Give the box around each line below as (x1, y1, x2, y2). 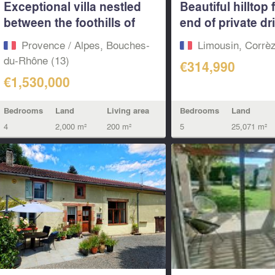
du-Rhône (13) (3, 52, 69, 68)
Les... (3, 29, 34, 47)
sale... (180, 29, 213, 47)
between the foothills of (3, 14, 135, 31)
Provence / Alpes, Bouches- (21, 36, 150, 52)
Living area (106, 104, 149, 116)
